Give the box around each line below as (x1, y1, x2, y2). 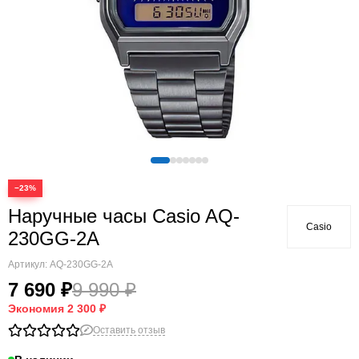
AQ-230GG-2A (50, 259, 113, 270)
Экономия (8, 302, 67, 315)
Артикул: (8, 259, 50, 270)
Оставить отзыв (93, 324, 165, 336)
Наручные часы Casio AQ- (8, 205, 240, 227)
